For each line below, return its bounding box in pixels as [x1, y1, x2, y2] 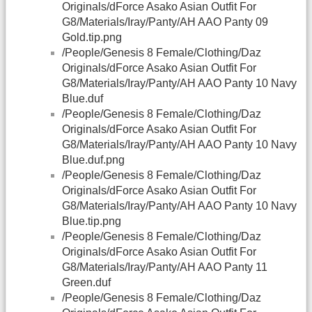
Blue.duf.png [62, 154, 125, 166]
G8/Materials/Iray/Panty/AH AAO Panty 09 [62, 16, 268, 29]
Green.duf [62, 276, 111, 289]
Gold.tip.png [62, 31, 122, 44]
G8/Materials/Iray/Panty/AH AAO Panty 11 [62, 261, 267, 274]
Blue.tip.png [62, 215, 121, 228]
